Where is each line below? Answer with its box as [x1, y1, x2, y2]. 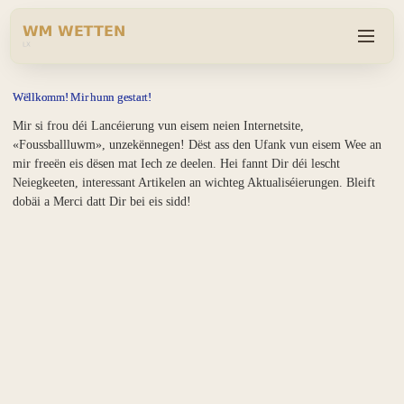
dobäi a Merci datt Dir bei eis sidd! [13, 194, 191, 208]
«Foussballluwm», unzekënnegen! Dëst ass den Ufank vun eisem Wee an [13, 137, 381, 151]
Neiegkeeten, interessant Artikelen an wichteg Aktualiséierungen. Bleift [13, 175, 375, 189]
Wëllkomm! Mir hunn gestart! [13, 90, 151, 105]
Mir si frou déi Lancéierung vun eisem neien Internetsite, [13, 118, 304, 133]
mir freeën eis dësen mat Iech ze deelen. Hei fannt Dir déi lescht [13, 156, 340, 170]
